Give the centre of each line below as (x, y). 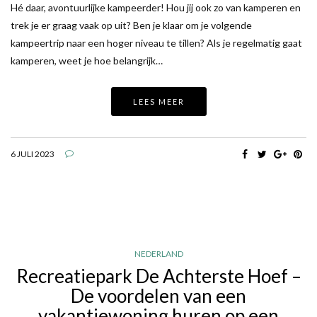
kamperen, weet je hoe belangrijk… (87, 61)
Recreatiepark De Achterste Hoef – (158, 276)
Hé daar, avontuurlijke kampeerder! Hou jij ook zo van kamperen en (156, 8)
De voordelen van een (158, 296)
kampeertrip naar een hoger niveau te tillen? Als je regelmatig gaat (156, 43)
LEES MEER (158, 102)
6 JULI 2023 (33, 154)
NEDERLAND (158, 254)
